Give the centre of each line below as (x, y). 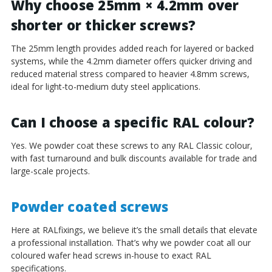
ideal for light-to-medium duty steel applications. (105, 86)
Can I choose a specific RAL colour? (133, 122)
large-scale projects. (50, 171)
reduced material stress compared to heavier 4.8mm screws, (130, 73)
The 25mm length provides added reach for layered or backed (132, 48)
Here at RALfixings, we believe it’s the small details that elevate (134, 229)
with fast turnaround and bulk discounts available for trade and (134, 158)
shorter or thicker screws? (103, 25)
